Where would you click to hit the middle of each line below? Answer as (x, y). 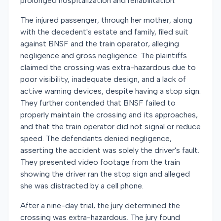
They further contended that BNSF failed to (98, 103)
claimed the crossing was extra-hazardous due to (108, 67)
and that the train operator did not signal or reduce (110, 127)
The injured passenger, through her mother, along (106, 20)
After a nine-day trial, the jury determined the (100, 205)
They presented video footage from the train (100, 162)
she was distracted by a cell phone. (82, 186)
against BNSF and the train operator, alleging (100, 44)
